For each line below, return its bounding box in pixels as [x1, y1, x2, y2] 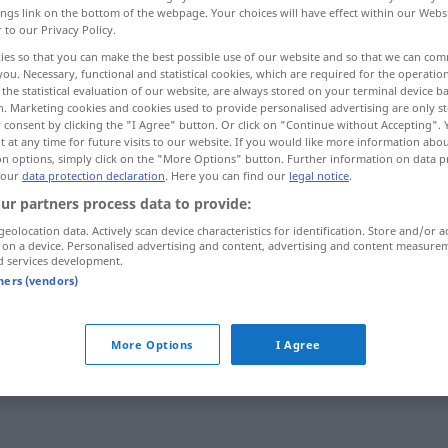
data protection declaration [22, 167, 165, 183]
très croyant [163, 352, 246, 372]
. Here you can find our [165, 167, 289, 183]
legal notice [289, 167, 349, 183]
